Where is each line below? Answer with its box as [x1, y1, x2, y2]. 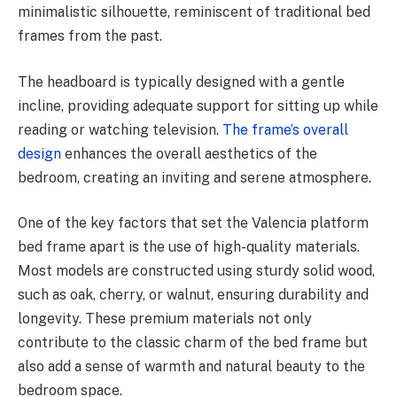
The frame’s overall [222, 121, 348, 138]
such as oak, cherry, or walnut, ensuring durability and [18, 286, 369, 304]
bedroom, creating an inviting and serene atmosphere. [18, 168, 371, 186]
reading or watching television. [18, 121, 222, 138]
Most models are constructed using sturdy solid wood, [18, 262, 375, 280]
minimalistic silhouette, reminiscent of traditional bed [18, 3, 370, 20]
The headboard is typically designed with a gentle [18, 73, 345, 90]
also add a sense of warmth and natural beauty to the [18, 358, 365, 376]
